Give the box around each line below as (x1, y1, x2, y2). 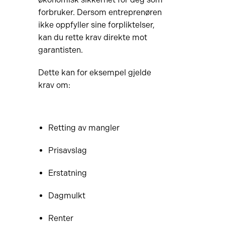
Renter (48, 213, 73, 223)
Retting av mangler (48, 123, 120, 133)
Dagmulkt (48, 191, 85, 200)
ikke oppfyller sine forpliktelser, (38, 20, 155, 30)
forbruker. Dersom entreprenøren (38, 8, 162, 17)
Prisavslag (48, 146, 87, 155)
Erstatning (48, 168, 87, 178)
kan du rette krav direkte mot (38, 33, 147, 42)
